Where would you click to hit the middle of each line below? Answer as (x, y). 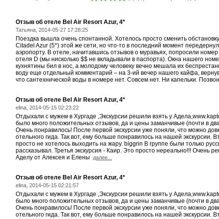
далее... (102, 157)
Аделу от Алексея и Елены (54, 157)
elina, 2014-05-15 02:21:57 (47, 185)
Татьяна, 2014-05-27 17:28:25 (52, 30)
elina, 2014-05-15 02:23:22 (47, 108)
